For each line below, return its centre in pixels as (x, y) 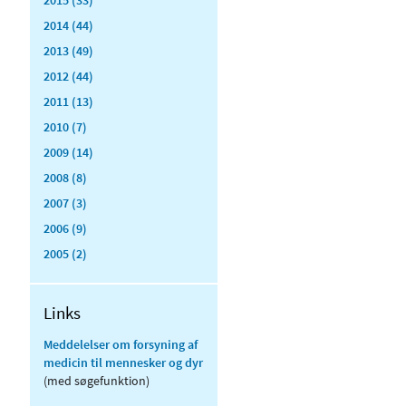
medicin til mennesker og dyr (123, 362)
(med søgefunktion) (97, 380)
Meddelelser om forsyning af (121, 344)
